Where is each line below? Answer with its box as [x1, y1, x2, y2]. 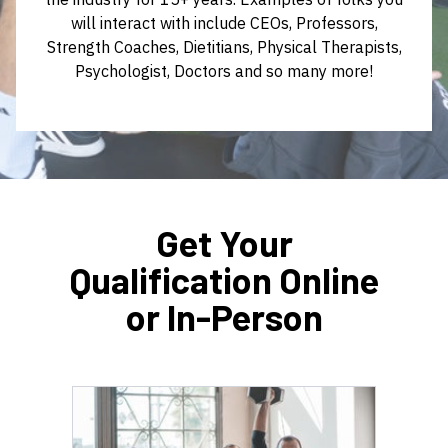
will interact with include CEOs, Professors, [70, 12, 378, 33]
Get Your [155, 220, 293, 264]
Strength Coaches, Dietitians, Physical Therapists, [46, 36, 402, 57]
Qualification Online [69, 257, 379, 301]
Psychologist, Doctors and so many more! [75, 60, 373, 81]
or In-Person [125, 294, 323, 338]
